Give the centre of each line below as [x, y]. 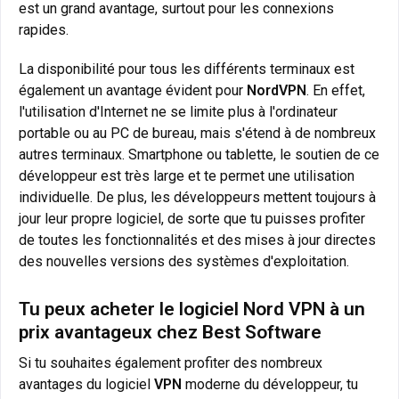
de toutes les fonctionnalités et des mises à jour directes [197, 240]
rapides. [44, 29]
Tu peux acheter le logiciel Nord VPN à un [192, 309]
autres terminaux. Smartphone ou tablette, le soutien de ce [199, 154]
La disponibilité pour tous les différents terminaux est [187, 69]
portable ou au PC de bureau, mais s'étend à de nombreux [197, 133]
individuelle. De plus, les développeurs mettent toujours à [197, 197]
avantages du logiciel [86, 384]
